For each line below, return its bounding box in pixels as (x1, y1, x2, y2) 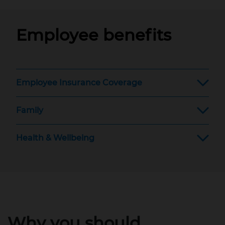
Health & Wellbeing (16, 133, 94, 143)
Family (16, 105, 43, 116)
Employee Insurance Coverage (16, 78, 142, 88)
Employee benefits (16, 25, 171, 45)
